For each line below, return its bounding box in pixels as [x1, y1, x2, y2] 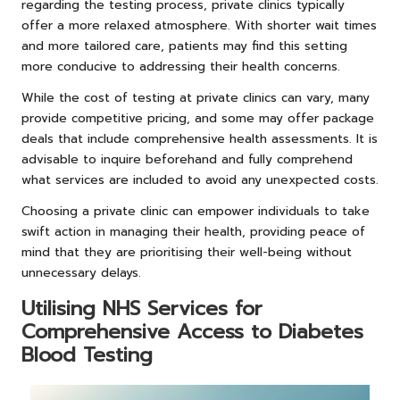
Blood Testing [21, 340, 153, 371]
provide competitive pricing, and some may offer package [21, 109, 374, 129]
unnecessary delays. [21, 263, 141, 283]
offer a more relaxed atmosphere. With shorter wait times [21, 16, 377, 36]
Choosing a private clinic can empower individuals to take [21, 202, 370, 221]
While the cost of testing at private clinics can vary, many [21, 88, 370, 108]
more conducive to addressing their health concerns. [21, 57, 340, 77]
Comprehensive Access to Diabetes [21, 317, 363, 347]
